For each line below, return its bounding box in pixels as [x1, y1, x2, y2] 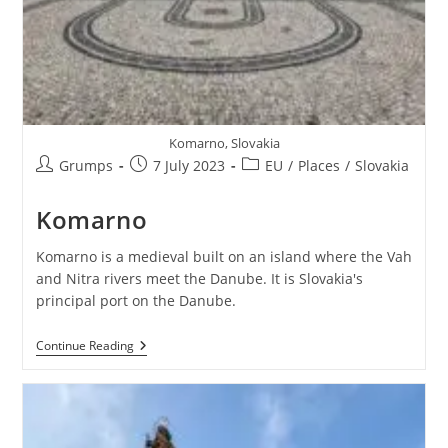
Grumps [58, 155, 113, 175]
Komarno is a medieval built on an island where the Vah [35, 246, 412, 266]
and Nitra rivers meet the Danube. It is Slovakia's [35, 268, 363, 288]
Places [297, 155, 340, 175]
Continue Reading [35, 336, 134, 354]
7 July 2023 [152, 155, 225, 175]
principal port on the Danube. [35, 290, 236, 310]
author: [34, 175, 84, 195]
